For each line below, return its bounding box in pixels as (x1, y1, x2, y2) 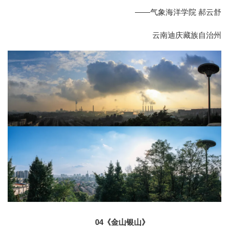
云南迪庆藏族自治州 (152, 30, 221, 39)
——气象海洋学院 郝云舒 (135, 7, 221, 16)
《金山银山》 (103, 218, 149, 227)
